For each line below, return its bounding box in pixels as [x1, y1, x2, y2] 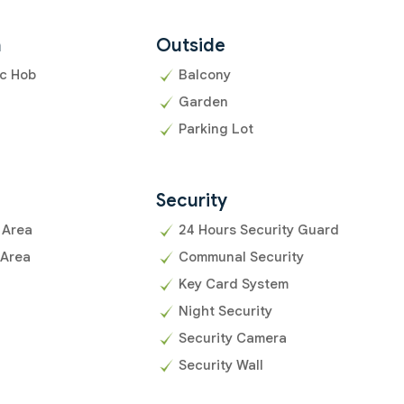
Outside [155, 34, 225, 58]
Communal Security [178, 249, 304, 266]
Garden [178, 94, 228, 111]
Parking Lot [178, 121, 253, 138]
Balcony [178, 67, 231, 84]
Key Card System [178, 276, 289, 293]
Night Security [178, 303, 272, 320]
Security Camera [178, 330, 287, 347]
